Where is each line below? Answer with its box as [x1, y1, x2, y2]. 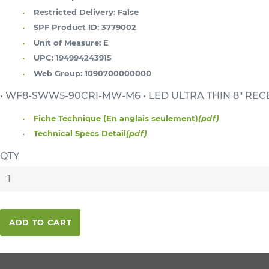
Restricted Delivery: [34, 7, 115, 17]
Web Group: [34, 68, 82, 78]
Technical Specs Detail [34, 128, 126, 139]
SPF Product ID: [34, 22, 99, 32]
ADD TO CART [9, 217, 72, 227]
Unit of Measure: [34, 37, 101, 47]
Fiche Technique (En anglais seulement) [34, 113, 198, 123]
